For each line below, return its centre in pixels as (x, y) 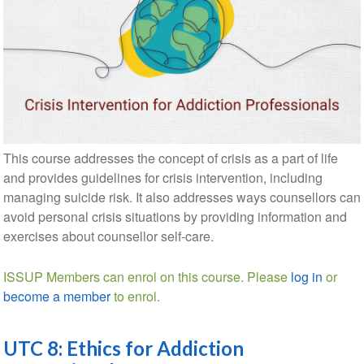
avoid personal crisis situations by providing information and (175, 216)
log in (306, 276)
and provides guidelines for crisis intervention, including (162, 177)
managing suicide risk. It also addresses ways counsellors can (182, 197)
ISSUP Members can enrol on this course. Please (147, 276)
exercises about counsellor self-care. (108, 236)
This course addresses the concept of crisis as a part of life (170, 158)
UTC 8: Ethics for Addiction (123, 348)
